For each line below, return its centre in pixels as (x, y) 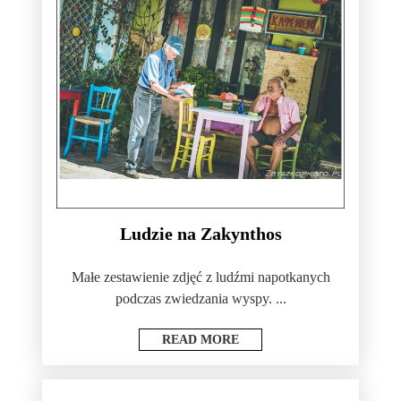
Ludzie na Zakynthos (200, 234)
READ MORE (200, 340)
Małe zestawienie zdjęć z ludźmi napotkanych (200, 277)
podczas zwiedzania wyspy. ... (200, 299)
